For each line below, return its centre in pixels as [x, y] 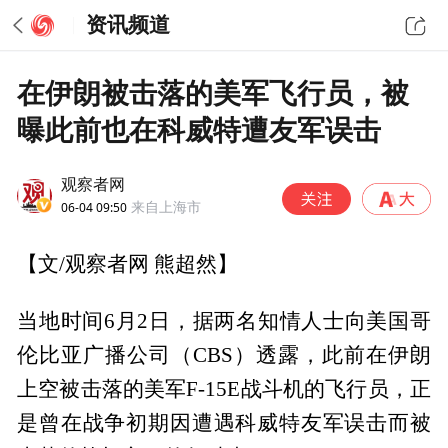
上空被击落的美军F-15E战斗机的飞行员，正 [224, 388]
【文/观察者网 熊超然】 [128, 264]
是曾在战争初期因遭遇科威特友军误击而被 [224, 422]
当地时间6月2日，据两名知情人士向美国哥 [224, 320]
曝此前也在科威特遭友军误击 [199, 130]
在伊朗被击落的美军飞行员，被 [213, 93]
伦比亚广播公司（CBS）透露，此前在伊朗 [224, 354]
